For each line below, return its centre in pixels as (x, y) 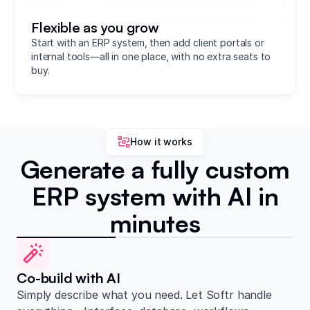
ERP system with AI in (155, 196)
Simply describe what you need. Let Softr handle (144, 294)
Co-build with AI (69, 277)
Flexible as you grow (95, 27)
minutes (155, 223)
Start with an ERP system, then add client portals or (148, 42)
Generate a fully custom (155, 169)
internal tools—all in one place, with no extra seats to (151, 56)
